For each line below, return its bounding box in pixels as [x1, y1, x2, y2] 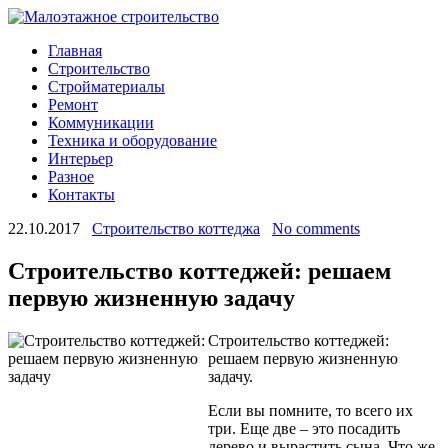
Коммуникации [48, 114, 154, 131]
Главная [48, 42, 102, 59]
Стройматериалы [48, 78, 165, 95]
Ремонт [48, 96, 98, 113]
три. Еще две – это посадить [208, 419, 400, 437]
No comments [272, 220, 360, 237]
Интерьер [48, 150, 113, 167]
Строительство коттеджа [92, 220, 260, 237]
